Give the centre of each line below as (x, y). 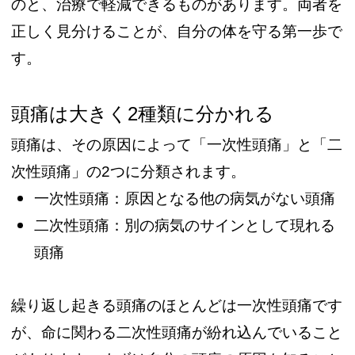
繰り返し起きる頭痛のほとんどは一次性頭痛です (177, 306)
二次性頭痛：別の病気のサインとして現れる (185, 226)
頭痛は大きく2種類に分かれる (143, 114)
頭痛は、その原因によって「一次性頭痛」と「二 (177, 145)
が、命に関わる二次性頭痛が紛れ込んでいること (177, 333)
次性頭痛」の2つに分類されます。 (129, 172)
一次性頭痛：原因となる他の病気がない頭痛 (185, 199)
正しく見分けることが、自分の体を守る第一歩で (177, 32)
